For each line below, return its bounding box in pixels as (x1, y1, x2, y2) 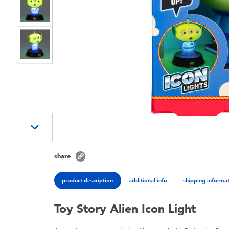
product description (62, 176, 113, 184)
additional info (129, 176, 168, 184)
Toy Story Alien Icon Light (54, 201, 196, 216)
